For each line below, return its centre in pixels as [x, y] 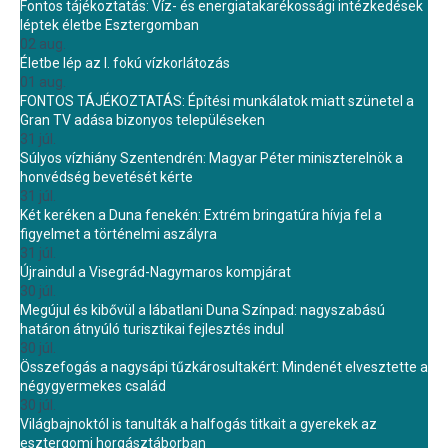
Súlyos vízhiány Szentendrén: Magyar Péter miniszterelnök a [211, 158]
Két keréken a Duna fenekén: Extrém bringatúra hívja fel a [201, 215]
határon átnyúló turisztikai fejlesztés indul [152, 329]
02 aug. [43, 44]
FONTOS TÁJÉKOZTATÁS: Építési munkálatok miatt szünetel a [217, 101]
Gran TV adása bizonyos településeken [142, 120]
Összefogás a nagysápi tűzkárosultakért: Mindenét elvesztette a [224, 367]
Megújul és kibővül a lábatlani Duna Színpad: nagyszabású [202, 310]
